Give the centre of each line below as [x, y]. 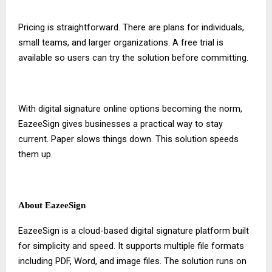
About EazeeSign [52, 205]
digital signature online [83, 108]
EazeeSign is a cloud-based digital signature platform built [134, 230]
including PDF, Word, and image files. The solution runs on [132, 261]
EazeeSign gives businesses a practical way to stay [121, 124]
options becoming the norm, [185, 108]
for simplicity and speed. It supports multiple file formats [131, 246]
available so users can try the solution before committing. [133, 57]
